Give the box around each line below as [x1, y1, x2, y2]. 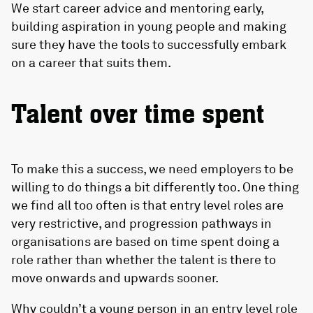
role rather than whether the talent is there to [11, 252, 276, 268]
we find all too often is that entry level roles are [11, 197, 284, 213]
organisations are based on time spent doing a [11, 233, 279, 249]
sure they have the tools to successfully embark [11, 36, 286, 52]
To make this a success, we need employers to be [11, 161, 293, 177]
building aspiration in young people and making [11, 18, 286, 34]
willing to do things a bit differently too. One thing [11, 179, 299, 195]
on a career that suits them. [11, 54, 171, 71]
